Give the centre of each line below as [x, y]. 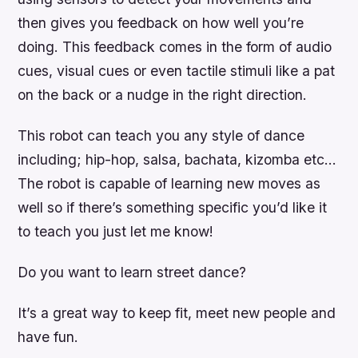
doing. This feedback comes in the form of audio [175, 46]
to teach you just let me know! [116, 231]
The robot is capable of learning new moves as [169, 183]
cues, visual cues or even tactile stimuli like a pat [177, 70]
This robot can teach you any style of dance [161, 135]
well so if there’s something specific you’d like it [173, 207]
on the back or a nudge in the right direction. [163, 94]
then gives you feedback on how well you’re [161, 22]
